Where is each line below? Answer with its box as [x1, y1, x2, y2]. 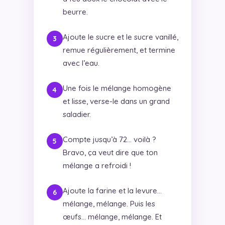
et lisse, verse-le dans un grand [62, 96, 170, 106]
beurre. [62, 7, 88, 17]
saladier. [62, 109, 91, 119]
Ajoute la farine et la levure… [62, 185, 162, 195]
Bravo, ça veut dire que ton [62, 147, 158, 157]
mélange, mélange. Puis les [62, 198, 155, 208]
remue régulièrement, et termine [62, 45, 175, 55]
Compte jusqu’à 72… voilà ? [62, 134, 156, 144]
